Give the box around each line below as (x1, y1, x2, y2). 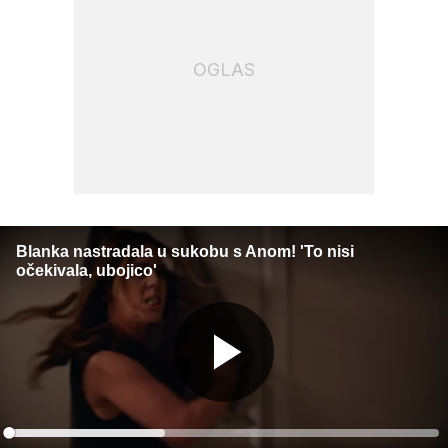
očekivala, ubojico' (16, 262, 157, 279)
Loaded (86, 428, 129, 443)
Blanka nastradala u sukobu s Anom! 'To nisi (16, 243, 354, 260)
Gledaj (224, 408, 312, 441)
